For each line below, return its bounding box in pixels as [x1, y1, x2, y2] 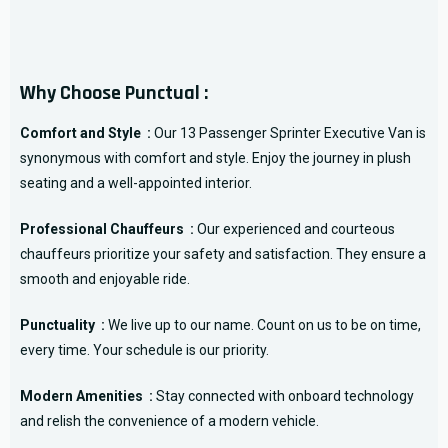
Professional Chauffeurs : [20, 220, 194, 237]
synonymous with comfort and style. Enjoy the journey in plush [20, 149, 411, 166]
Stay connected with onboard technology [153, 387, 414, 404]
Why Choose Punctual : [20, 79, 208, 106]
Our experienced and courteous [194, 220, 395, 237]
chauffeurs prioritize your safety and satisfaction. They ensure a [20, 245, 426, 262]
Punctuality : [20, 316, 105, 333]
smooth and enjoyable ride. [20, 270, 190, 287]
